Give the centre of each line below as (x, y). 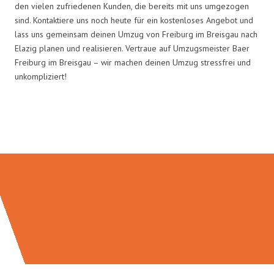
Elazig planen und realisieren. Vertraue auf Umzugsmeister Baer (132, 48)
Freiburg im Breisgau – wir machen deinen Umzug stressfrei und (133, 62)
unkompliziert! (41, 76)
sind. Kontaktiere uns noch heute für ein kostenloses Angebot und (134, 20)
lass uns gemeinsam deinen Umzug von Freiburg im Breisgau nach (136, 34)
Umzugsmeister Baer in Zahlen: (137, 128)
